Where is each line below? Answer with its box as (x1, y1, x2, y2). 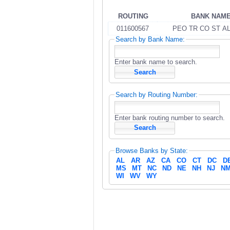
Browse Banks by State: (116, 146, 188, 155)
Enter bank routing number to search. (114, 113, 225, 122)
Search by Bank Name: (116, 35, 185, 43)
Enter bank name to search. (114, 58, 197, 66)
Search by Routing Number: (116, 91, 198, 99)
